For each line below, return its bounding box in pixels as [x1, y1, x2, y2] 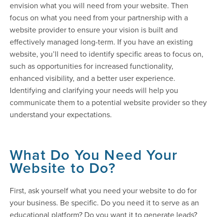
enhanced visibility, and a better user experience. [10, 73, 175, 84]
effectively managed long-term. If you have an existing [10, 36, 193, 47]
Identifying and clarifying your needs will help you [10, 85, 178, 96]
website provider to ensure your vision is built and [10, 24, 178, 35]
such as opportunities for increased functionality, [10, 61, 173, 72]
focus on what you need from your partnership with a [10, 12, 188, 23]
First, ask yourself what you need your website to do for [10, 185, 197, 196]
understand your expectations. [10, 109, 114, 120]
